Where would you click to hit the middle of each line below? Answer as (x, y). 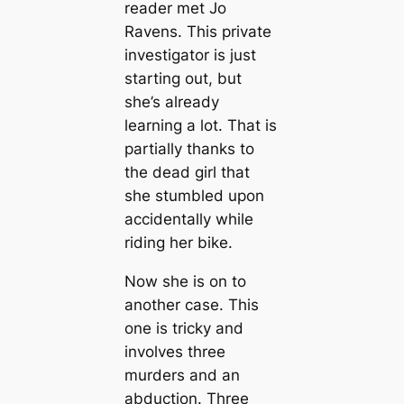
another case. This (191, 304)
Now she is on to (185, 281)
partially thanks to (189, 148)
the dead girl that (187, 172)
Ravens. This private (197, 31)
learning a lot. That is (200, 125)
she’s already (171, 101)
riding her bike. (178, 242)
